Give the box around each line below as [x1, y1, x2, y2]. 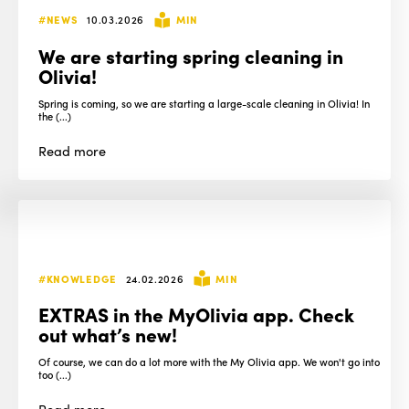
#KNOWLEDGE [38, 270, 117, 286]
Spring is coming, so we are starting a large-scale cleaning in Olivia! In [38, 95, 371, 110]
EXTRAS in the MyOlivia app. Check [38, 299, 355, 327]
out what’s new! [38, 320, 178, 347]
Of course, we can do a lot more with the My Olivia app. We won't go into [38, 354, 381, 370]
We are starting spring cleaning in [38, 41, 344, 68]
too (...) [38, 367, 72, 383]
